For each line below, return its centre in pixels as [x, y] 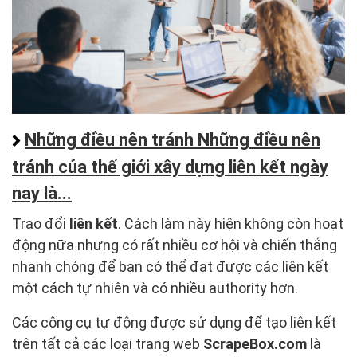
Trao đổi [41, 224]
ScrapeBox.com [255, 344]
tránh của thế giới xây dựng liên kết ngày [170, 167]
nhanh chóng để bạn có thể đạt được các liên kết [170, 267]
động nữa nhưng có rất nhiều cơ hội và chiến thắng [175, 245]
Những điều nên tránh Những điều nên [173, 140]
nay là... [42, 194]
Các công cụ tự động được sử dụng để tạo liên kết [174, 323]
